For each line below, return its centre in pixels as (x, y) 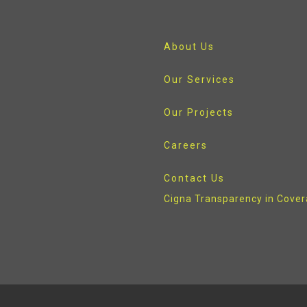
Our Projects (199, 113)
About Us (189, 47)
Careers (186, 146)
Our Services (199, 80)
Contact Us (194, 179)
